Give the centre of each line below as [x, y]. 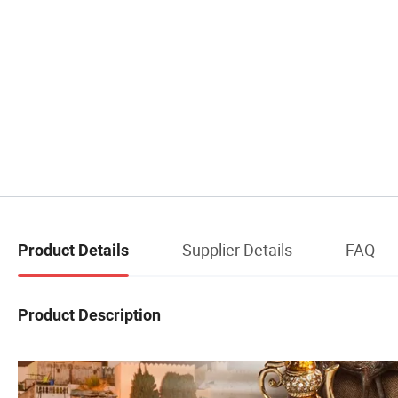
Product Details [73, 251]
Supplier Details [237, 250]
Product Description [89, 314]
